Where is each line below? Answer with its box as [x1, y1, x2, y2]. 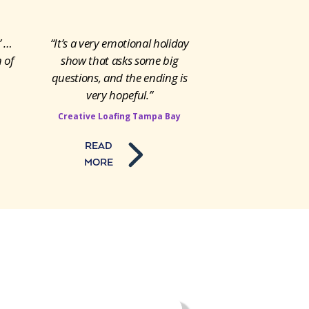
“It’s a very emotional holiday [50, 34, 189, 51]
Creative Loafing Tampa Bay [58, 110, 181, 122]
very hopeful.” [86, 86, 153, 103]
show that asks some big [60, 52, 179, 68]
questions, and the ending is [51, 69, 188, 86]
